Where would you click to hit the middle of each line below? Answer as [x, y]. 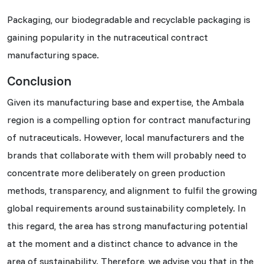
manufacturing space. [53, 55]
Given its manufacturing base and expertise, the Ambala [126, 102]
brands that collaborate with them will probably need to [127, 155]
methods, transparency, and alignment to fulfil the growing [132, 190]
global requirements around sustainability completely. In [126, 208]
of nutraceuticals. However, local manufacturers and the [126, 137]
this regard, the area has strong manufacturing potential [127, 225]
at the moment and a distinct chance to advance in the [122, 243]
